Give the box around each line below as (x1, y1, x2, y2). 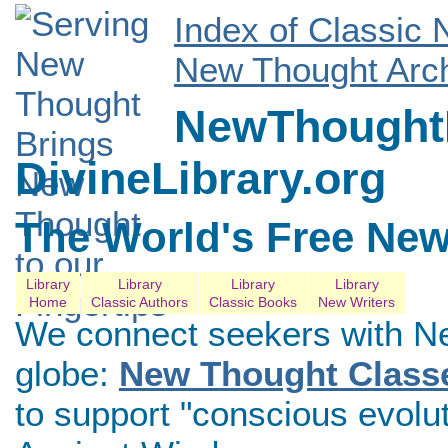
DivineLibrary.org (15, 153, 386, 205)
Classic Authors (91, 293, 188, 310)
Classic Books (209, 293, 297, 310)
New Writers (318, 293, 395, 310)
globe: (15, 353, 119, 393)
